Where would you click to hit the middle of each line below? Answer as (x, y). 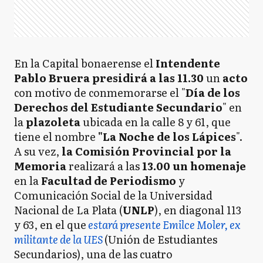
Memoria (40, 166)
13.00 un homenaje (194, 166)
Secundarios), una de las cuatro (93, 254)
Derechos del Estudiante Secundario (118, 107)
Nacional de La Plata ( (68, 210)
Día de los (213, 92)
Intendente (188, 63)
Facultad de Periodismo (107, 181)
